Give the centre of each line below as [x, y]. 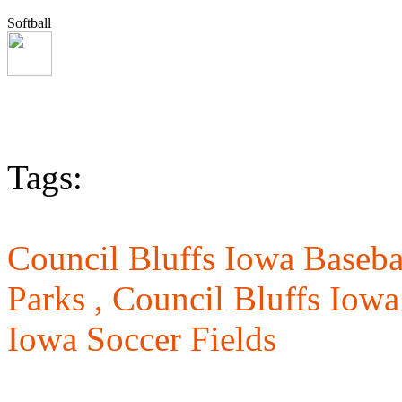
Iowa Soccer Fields [142, 339]
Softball [29, 23]
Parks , [60, 299]
